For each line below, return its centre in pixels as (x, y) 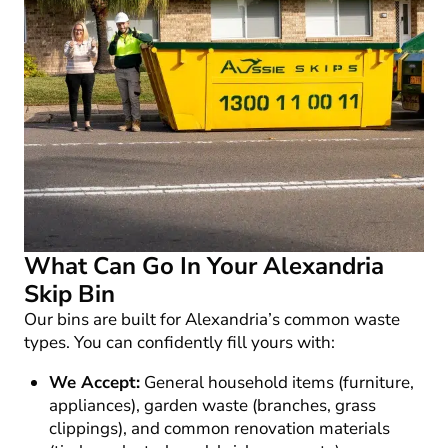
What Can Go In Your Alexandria (204, 266)
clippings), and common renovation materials (219, 428)
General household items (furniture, (277, 382)
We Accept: (94, 382)
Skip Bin (69, 294)
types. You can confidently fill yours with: (179, 342)
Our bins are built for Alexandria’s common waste (212, 319)
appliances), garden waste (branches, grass (212, 405)
